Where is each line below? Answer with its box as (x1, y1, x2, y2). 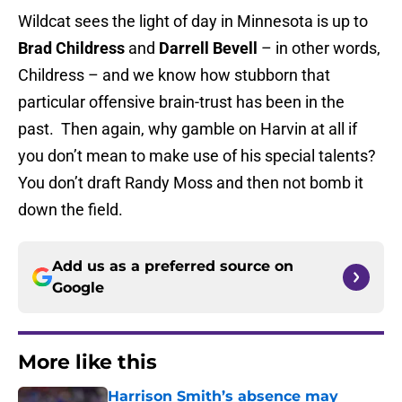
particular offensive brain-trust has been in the (18, 92, 345, 112)
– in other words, (258, 39, 380, 58)
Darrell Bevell (159, 39, 258, 58)
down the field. (18, 200, 123, 220)
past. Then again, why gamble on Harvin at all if (18, 119, 357, 139)
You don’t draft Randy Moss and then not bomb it (18, 173, 363, 193)
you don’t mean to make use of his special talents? (18, 146, 380, 166)
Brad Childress (18, 39, 125, 58)
